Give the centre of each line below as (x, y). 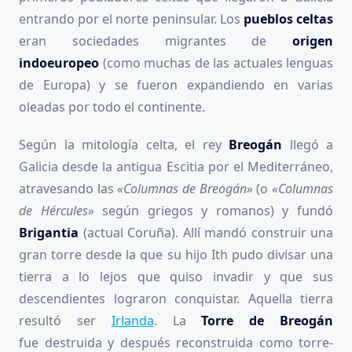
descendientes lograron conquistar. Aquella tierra (176, 298)
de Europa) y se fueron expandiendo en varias (176, 84)
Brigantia (51, 232)
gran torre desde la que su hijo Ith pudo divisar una (176, 254)
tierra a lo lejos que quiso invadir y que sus (176, 276)
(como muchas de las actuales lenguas (216, 62)
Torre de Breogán (268, 320)
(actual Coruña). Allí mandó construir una (208, 232)
